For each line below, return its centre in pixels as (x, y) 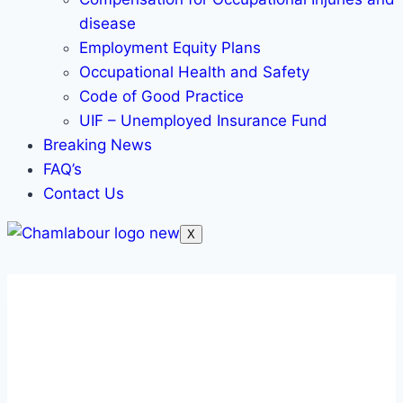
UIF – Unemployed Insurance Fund (203, 121)
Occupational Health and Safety (194, 72)
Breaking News (98, 145)
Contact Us (84, 193)
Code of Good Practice (161, 96)
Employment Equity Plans (170, 48)
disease (107, 23)
